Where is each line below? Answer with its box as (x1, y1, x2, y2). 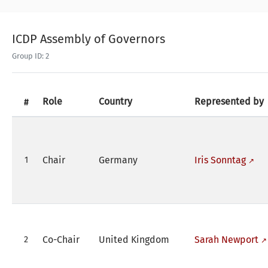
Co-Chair (42, 233, 80, 245)
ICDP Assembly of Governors (12, 31, 165, 46)
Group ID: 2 (12, 51, 49, 60)
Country (99, 95, 132, 107)
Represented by (194, 95, 264, 107)
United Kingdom (99, 233, 169, 245)
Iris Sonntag (194, 154, 246, 166)
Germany (99, 154, 138, 166)
